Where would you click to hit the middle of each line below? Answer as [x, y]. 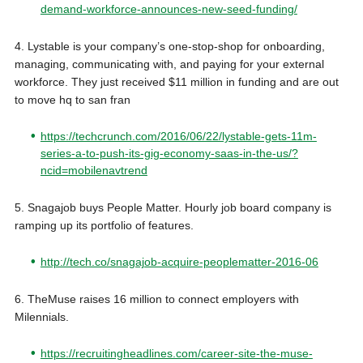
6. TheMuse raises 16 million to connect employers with [156, 299]
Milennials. [41, 317]
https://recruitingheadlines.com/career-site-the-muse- [176, 354]
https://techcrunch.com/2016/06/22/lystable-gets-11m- [178, 137]
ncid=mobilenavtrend [94, 171]
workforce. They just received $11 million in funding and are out [176, 82]
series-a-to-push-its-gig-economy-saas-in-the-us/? [169, 154]
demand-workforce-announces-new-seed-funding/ [169, 9]
